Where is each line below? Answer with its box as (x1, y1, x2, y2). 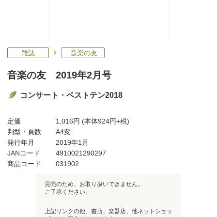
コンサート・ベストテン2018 (19, 91, 123, 99)
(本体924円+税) (80, 117, 129, 125)
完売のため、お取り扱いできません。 (45, 181, 143, 187)
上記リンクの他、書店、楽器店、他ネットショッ (45, 208, 172, 215)
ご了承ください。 (45, 188, 91, 195)
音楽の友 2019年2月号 (7, 70, 111, 80)
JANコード (7, 149, 40, 157)
